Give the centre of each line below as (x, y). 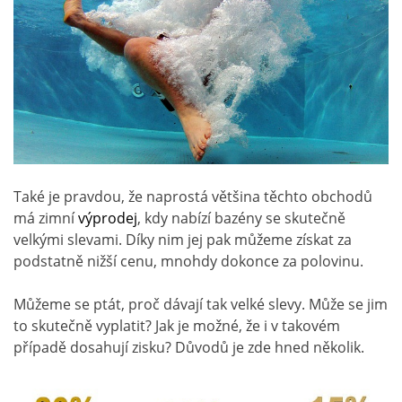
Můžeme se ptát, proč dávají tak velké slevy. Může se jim (201, 304)
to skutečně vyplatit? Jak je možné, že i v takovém (177, 325)
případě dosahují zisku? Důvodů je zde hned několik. (189, 347)
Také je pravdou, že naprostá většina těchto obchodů (193, 196)
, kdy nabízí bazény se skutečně (241, 218)
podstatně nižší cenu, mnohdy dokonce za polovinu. (188, 261)
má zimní (46, 218)
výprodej (108, 218)
